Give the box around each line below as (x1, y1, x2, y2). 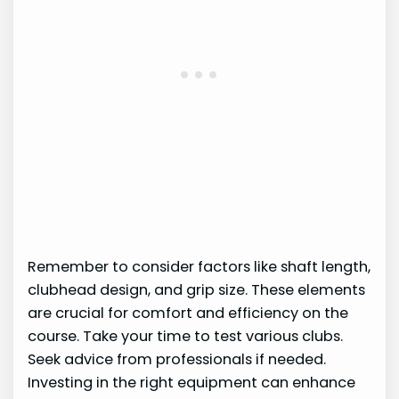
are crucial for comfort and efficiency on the (28, 303, 349, 324)
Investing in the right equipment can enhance (28, 372, 356, 394)
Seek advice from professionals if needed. (28, 349, 327, 370)
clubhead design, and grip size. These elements (28, 280, 366, 301)
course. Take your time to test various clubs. (28, 326, 344, 347)
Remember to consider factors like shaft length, (28, 256, 371, 278)
